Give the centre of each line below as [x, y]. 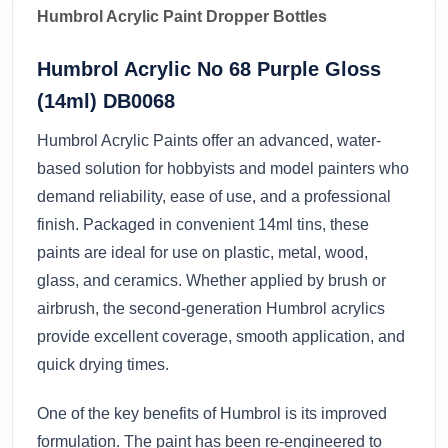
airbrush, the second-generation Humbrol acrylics [211, 308]
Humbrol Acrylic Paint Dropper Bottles [182, 16]
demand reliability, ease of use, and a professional [214, 196]
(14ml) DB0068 [106, 100]
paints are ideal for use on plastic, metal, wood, [202, 252]
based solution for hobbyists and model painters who [223, 168]
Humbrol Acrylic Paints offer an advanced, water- [209, 140]
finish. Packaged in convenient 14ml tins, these [203, 224]
